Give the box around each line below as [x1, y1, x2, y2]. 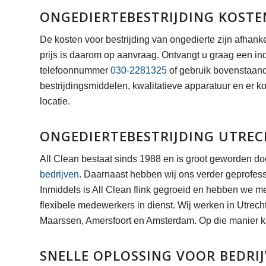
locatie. [40, 96, 70, 106]
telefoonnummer [40, 65, 110, 75]
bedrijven [40, 169, 79, 179]
